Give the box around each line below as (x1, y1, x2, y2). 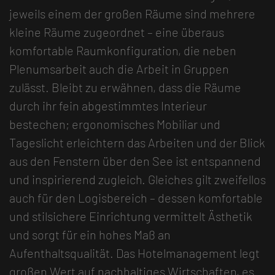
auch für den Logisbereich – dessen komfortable (9, 190, 263, 205)
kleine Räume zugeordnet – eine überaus (9, 24, 224, 39)
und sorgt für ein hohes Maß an (9, 227, 171, 242)
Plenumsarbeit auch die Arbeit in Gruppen (9, 61, 229, 76)
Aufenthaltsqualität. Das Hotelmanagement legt (9, 245, 260, 260)
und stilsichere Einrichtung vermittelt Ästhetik (9, 208, 252, 223)
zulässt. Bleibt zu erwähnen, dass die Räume (9, 79, 241, 95)
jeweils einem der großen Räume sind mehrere (9, 6, 255, 21)
